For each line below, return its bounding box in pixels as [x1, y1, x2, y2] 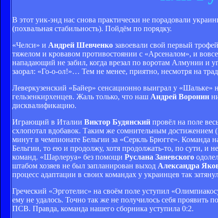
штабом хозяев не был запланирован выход [12, 161, 158, 170]
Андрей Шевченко [48, 40, 113, 49]
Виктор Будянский [84, 117, 150, 126]
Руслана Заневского [125, 152, 194, 161]
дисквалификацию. [12, 101, 76, 109]
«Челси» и [12, 40, 48, 49]
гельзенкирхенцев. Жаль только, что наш [12, 92, 150, 101]
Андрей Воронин [150, 92, 209, 101]
